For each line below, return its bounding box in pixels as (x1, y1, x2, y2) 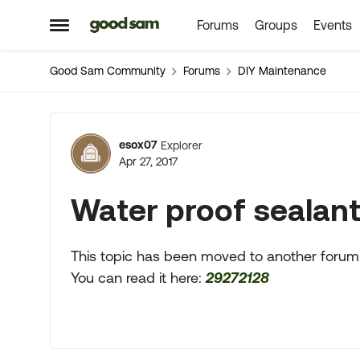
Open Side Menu (49, 22, 157, 39)
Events (313, 18, 352, 32)
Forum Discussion (48, 113, 350, 155)
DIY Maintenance (238, 64, 326, 77)
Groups (254, 18, 297, 32)
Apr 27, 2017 (119, 155, 178, 168)
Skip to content (101, 18, 188, 33)
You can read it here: (71, 269, 206, 286)
